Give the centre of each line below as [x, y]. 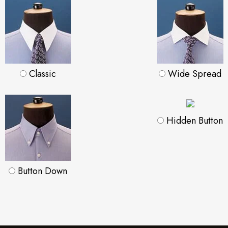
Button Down [41, 171]
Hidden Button [193, 121]
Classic [41, 74]
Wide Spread [193, 74]
